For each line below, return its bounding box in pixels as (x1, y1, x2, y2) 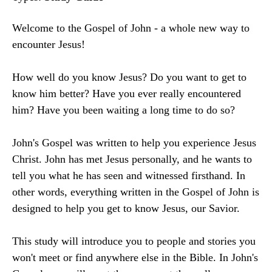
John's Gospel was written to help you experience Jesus (12, 137, 256, 149)
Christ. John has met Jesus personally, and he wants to (12, 153, 252, 165)
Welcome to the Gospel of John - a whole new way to (12, 22, 250, 34)
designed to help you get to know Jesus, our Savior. (12, 202, 240, 214)
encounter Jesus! (12, 38, 85, 50)
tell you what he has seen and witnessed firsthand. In (12, 169, 245, 182)
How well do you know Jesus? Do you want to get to (12, 71, 246, 83)
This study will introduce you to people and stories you (12, 235, 256, 247)
